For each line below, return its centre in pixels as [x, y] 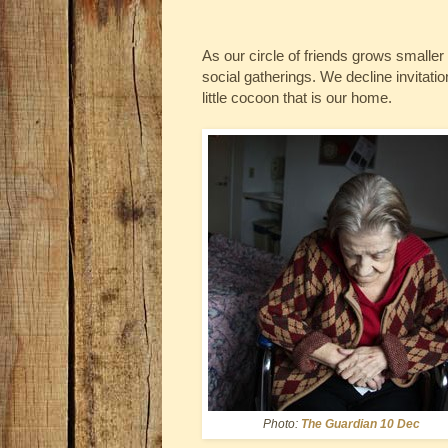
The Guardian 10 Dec [360, 423]
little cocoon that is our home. [297, 97]
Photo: [281, 423]
